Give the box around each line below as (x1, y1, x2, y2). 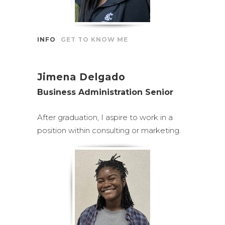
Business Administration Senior (37, 87, 173, 97)
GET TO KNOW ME (61, 36, 128, 43)
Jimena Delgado (37, 71, 126, 83)
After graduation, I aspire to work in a (37, 113, 173, 122)
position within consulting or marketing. (37, 126, 181, 135)
